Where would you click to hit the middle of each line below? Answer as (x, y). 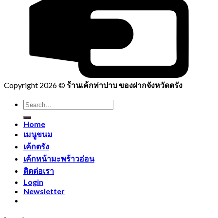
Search (34, 103)
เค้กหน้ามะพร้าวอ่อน (59, 158)
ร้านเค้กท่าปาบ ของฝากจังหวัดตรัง (125, 85)
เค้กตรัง (36, 146)
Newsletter (44, 191)
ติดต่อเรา (39, 170)
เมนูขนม (38, 134)
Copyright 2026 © (35, 85)
